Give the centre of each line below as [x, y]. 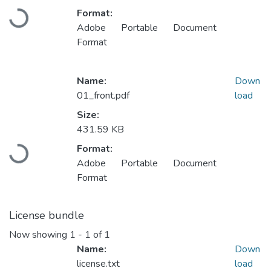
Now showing [39, 235]
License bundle [47, 216]
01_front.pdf [103, 96]
